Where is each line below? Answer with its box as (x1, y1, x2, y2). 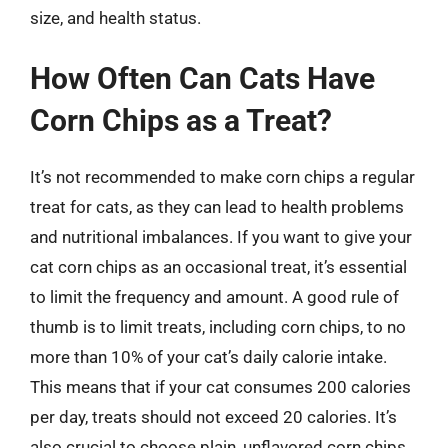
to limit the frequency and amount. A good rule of (30, 287, 399, 307)
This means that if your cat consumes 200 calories (30, 377, 411, 397)
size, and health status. (30, 7, 201, 28)
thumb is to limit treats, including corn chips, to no (30, 317, 406, 337)
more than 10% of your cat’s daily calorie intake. (30, 347, 387, 367)
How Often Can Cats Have (30, 61, 375, 96)
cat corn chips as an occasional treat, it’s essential (30, 257, 407, 277)
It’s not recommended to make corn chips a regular (30, 167, 415, 187)
